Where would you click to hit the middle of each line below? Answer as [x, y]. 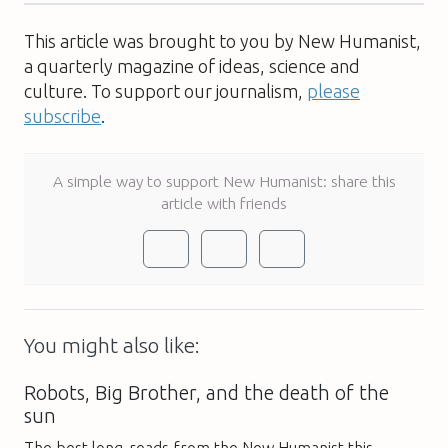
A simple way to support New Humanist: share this [224, 180]
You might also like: [112, 345]
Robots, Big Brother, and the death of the [206, 392]
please [333, 90]
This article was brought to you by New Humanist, [222, 40]
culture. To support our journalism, [165, 90]
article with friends [224, 202]
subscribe [62, 115]
